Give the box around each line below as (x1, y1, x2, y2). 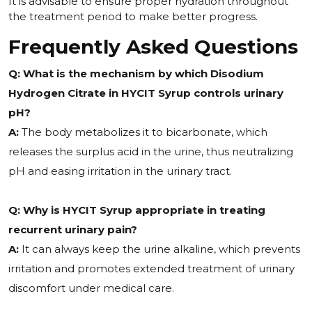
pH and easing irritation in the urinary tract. (8, 164, 232, 178)
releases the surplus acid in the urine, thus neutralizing (8, 145, 293, 159)
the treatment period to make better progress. (8, 10, 258, 24)
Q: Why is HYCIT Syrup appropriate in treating (8, 203, 265, 217)
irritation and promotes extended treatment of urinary (8, 262, 295, 276)
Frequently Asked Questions (8, 35, 298, 59)
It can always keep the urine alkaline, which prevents (19, 242, 300, 256)
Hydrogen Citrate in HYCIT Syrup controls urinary (8, 86, 283, 100)
